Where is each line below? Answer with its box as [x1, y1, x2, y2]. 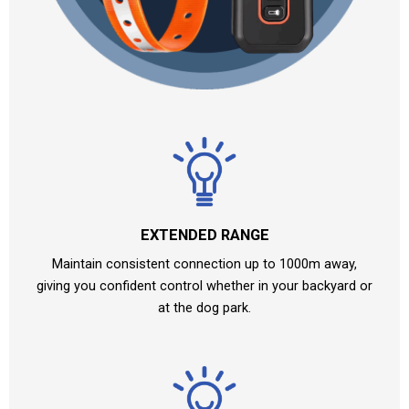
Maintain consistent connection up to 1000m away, [52, 255, 357, 272]
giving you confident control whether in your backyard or [37, 277, 372, 294]
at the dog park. [158, 299, 251, 316]
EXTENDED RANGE [140, 225, 269, 244]
